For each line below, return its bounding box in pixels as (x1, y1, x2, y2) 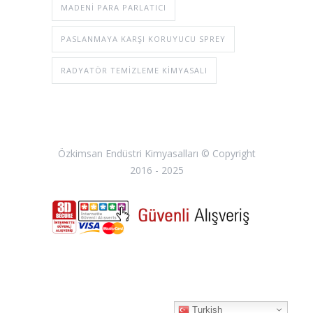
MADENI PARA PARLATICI (61, 1, 166, 13)
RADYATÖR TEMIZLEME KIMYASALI (61, 64, 208, 75)
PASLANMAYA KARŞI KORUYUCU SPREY (61, 33, 226, 44)
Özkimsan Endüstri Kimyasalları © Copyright (57, 146, 256, 160)
